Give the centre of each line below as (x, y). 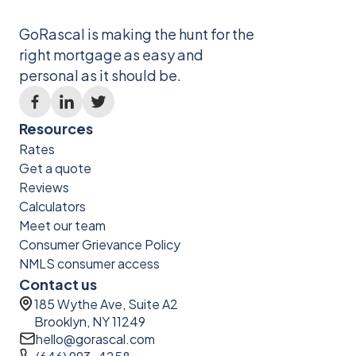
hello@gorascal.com (95, 339)
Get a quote (55, 168)
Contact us (58, 284)
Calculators (52, 206)
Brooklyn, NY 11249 (90, 321)
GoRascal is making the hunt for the (137, 34)
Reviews (44, 187)
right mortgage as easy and (111, 54)
